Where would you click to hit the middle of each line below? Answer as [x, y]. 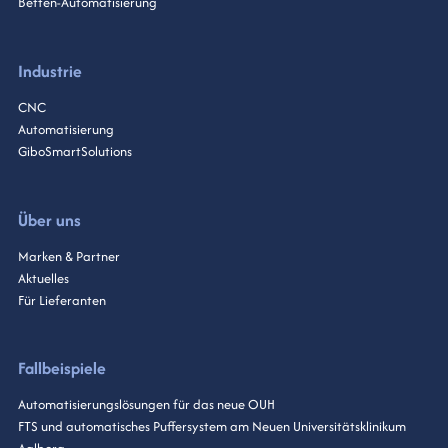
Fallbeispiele [61, 368]
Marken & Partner [68, 256]
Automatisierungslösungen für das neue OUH [146, 405]
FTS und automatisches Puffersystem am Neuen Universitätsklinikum [211, 427]
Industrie [49, 70]
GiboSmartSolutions [74, 151]
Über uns [49, 219]
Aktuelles [43, 278]
